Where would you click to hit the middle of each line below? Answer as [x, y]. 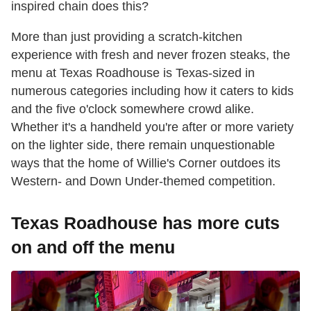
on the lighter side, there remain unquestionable [143, 145]
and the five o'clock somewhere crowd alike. [133, 109]
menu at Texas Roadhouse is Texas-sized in [133, 73]
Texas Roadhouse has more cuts [145, 222]
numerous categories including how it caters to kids [152, 91]
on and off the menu [93, 247]
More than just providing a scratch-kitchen [127, 36]
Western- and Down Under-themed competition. [143, 181]
